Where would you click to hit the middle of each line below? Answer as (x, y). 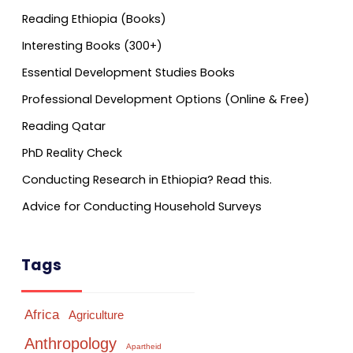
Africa (42, 315)
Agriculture (96, 315)
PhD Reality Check (72, 153)
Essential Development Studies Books (128, 73)
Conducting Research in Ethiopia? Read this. (147, 180)
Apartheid (144, 347)
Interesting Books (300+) (92, 46)
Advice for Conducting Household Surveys (142, 207)
